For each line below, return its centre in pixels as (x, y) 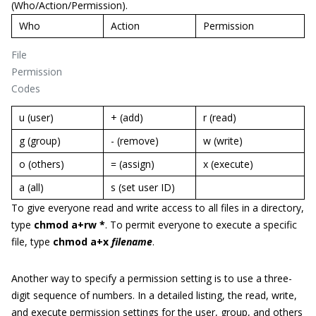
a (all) (31, 187)
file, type (32, 242)
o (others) (42, 164)
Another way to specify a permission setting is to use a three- (152, 278)
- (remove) (135, 141)
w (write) (223, 141)
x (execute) (228, 164)
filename (132, 242)
